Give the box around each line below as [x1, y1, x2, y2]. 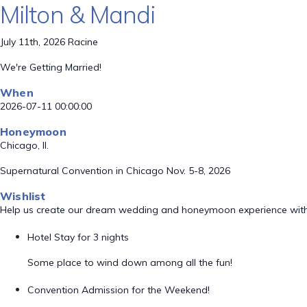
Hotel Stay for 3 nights [27, 231, 129, 243]
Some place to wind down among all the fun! [27, 256, 232, 269]
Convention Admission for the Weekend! [27, 284, 210, 296]
